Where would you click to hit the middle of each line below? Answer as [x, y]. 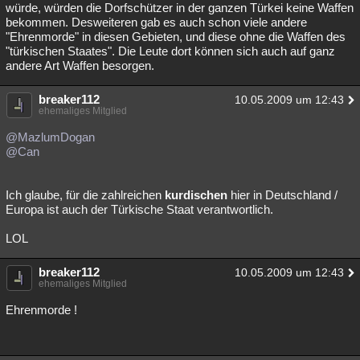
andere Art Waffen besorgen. [80, 65]
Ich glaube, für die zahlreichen [85, 195]
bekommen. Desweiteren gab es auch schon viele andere [156, 22]
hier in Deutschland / [282, 195]
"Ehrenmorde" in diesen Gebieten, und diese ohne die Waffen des [176, 37]
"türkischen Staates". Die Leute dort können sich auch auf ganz [170, 51]
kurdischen [196, 195]
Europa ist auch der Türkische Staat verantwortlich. [139, 209]
